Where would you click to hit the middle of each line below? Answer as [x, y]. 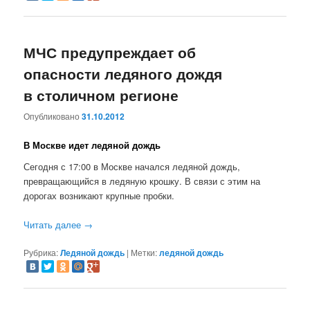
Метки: [144, 253]
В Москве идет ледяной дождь [92, 145]
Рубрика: [41, 253]
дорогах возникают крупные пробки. [99, 196]
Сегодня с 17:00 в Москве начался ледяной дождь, [132, 167]
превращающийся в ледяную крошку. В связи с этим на [142, 181]
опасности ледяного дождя [123, 74]
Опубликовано [53, 116]
